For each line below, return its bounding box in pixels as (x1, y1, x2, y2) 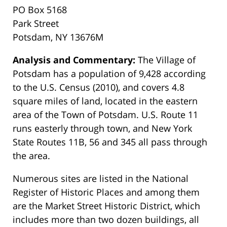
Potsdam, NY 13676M (13, 31, 103, 44)
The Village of (138, 54, 196, 66)
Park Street (13, 17, 59, 30)
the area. (13, 149, 50, 162)
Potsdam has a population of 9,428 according (13, 67, 206, 80)
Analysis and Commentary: (13, 54, 138, 66)
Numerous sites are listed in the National (13, 172, 188, 185)
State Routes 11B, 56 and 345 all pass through (13, 136, 207, 148)
